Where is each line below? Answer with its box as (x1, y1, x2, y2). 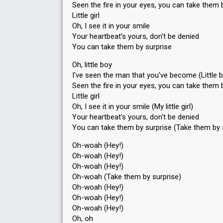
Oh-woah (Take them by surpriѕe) (72, 172, 181, 181)
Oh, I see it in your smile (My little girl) (72, 102, 193, 111)
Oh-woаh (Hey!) (72, 204, 123, 213)
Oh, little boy (72, 60, 112, 69)
